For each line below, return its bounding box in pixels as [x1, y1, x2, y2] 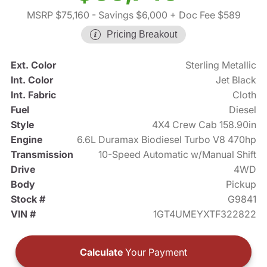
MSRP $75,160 [26, 9, 89, 21]
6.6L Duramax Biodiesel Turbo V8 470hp [77, 133, 257, 146]
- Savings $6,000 [89, 9, 167, 21]
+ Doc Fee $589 [167, 9, 241, 21]
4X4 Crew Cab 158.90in [152, 119, 257, 131]
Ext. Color [10, 59, 56, 72]
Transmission [10, 148, 73, 161]
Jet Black [216, 74, 257, 86]
